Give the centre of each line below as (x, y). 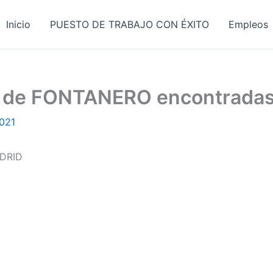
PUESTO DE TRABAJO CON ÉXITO (130, 24)
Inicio (19, 24)
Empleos (249, 24)
